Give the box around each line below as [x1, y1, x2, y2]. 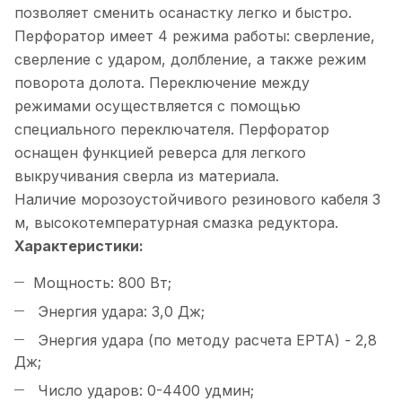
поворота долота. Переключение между [14, 74, 310, 92]
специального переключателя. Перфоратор [14, 120, 329, 139]
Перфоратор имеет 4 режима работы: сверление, [14, 27, 375, 46]
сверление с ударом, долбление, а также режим [14, 50, 366, 69]
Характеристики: [14, 237, 144, 256]
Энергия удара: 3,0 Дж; [33, 302, 205, 321]
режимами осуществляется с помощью [14, 97, 301, 116]
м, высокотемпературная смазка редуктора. [14, 214, 338, 232]
